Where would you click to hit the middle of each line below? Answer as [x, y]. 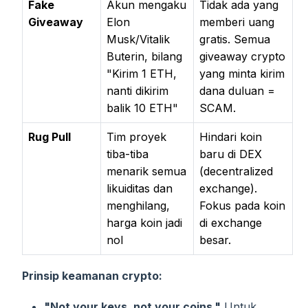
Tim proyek [136, 136]
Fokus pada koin [242, 205]
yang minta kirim [242, 73]
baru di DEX [231, 154]
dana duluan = [237, 90]
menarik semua [146, 171]
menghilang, [138, 205]
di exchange [231, 222]
